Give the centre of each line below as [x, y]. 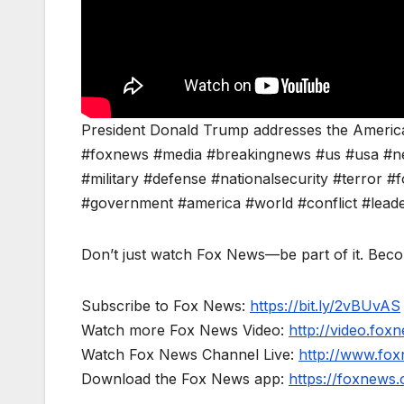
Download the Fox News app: [185, 379]
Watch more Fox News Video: [185, 331]
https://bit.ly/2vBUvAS [325, 306]
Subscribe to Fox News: [165, 306]
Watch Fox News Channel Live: [190, 355]
